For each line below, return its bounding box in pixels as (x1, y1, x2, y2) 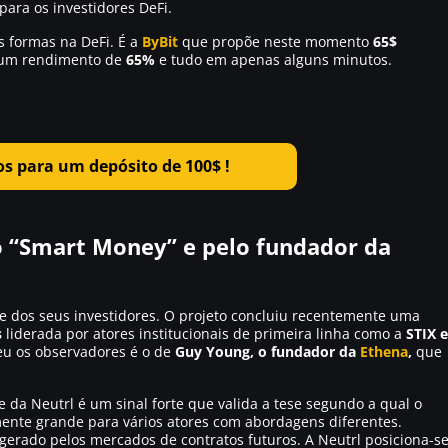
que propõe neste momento (178, 31, 373, 51)
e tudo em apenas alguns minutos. (155, 49, 392, 69)
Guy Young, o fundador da (175, 342, 360, 361)
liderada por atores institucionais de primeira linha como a (2, 324, 406, 343)
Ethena (360, 342, 408, 361)
